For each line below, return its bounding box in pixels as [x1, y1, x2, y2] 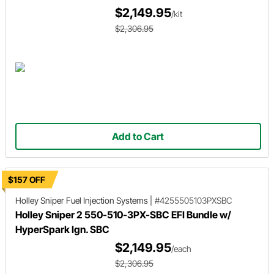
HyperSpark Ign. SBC [15, 223, 109, 235]
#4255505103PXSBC [155, 195, 232, 206]
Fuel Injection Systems [64, 195, 150, 206]
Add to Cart [112, 130, 165, 143]
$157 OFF [8, 174, 45, 185]
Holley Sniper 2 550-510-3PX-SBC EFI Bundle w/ [15, 209, 231, 221]
